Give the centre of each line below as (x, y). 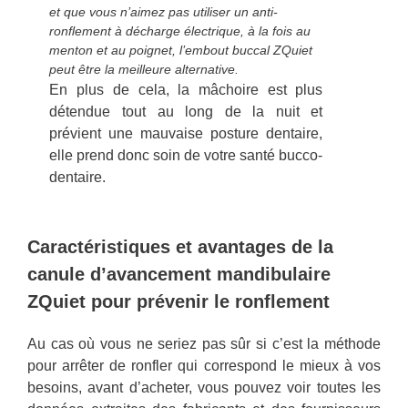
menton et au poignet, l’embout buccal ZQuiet (181, 51)
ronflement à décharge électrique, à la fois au (180, 31)
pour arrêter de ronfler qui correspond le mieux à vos (204, 366)
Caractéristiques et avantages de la (180, 247)
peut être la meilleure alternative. (144, 70)
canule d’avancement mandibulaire (179, 275)
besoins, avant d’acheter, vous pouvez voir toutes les (204, 388)
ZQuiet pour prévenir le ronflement (178, 302)
